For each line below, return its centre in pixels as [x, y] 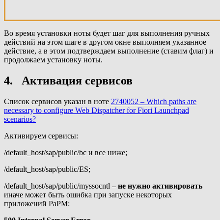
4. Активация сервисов [68, 81]
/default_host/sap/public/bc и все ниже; [66, 153]
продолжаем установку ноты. [53, 60]
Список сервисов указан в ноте [57, 102]
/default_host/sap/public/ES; [47, 169]
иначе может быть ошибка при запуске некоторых [88, 195]
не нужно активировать [160, 186]
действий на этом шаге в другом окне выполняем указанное [105, 42]
